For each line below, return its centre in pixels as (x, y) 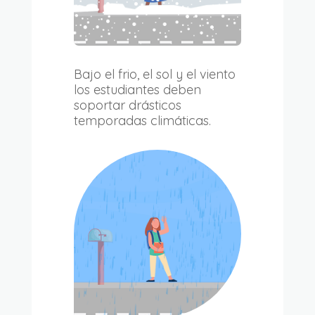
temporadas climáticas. (142, 121)
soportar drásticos (127, 105)
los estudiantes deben (137, 90)
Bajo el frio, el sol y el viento (154, 75)
